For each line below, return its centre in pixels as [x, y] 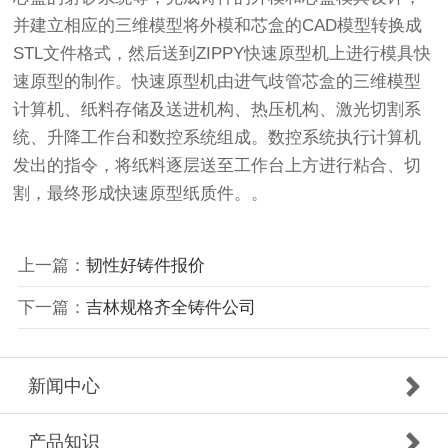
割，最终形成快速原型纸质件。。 [141, 194]
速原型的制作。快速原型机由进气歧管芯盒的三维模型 [217, 82]
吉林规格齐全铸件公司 [170, 307]
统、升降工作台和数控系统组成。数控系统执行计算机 [217, 138]
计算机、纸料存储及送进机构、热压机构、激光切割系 [217, 110]
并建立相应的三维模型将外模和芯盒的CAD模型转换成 [218, 26]
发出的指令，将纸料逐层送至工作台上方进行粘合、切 [217, 166]
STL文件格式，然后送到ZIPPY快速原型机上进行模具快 [222, 54]
